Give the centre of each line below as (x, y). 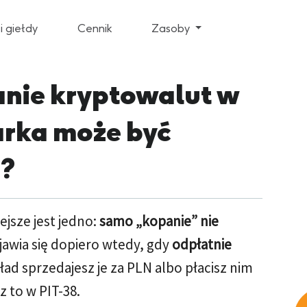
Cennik (94, 28)
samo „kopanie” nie (159, 221)
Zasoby (172, 28)
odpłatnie (202, 244)
